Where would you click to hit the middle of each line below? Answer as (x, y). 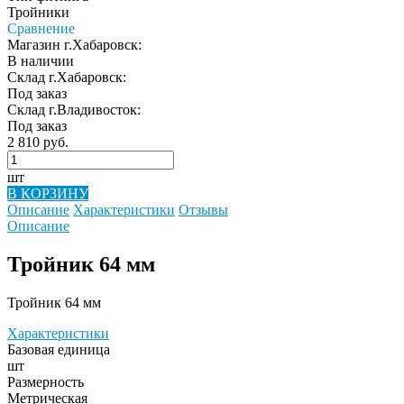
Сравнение (41, 28)
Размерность (46, 381)
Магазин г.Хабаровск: (74, 44)
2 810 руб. (38, 142)
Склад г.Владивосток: (74, 109)
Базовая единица (59, 349)
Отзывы (203, 209)
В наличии (41, 60)
